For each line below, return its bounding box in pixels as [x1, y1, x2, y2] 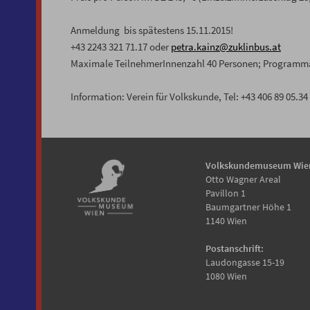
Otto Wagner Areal [206, 173, 281, 186]
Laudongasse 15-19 [206, 256, 284, 269]
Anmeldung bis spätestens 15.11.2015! [71, 24, 233, 37]
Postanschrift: [206, 242, 264, 255]
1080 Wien [206, 270, 247, 283]
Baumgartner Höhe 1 [206, 201, 291, 214]
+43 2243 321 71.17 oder [71, 40, 171, 54]
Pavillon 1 [206, 187, 246, 200]
